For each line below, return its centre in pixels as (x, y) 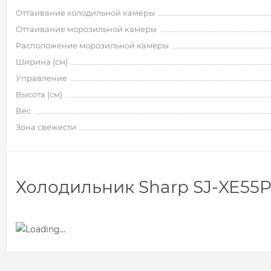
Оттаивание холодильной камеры (85, 13)
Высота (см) (39, 94)
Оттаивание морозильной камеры (86, 29)
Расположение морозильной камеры (92, 45)
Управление (41, 78)
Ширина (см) (42, 62)
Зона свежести (46, 127)
